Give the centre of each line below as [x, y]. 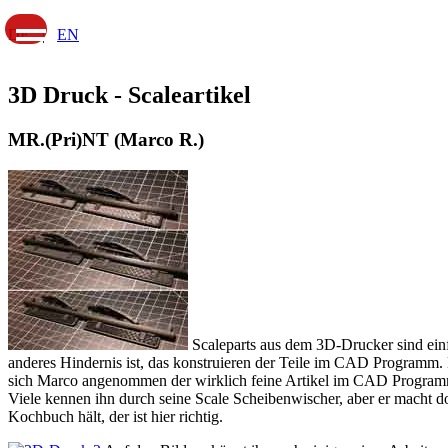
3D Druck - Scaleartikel [129, 94]
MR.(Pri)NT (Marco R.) [106, 139]
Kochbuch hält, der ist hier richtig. [115, 416]
